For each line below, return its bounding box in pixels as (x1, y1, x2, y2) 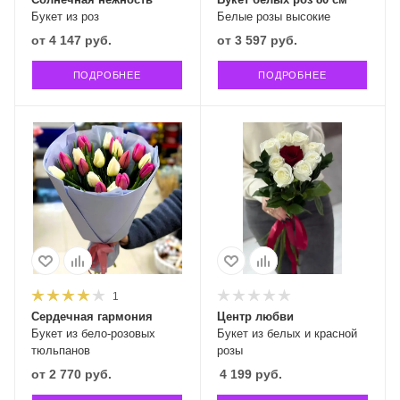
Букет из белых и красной (216, 327, 357, 340)
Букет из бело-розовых (31, 327, 155, 340)
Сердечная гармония (31, 310, 153, 323)
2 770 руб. (49, 367, 112, 381)
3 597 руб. (234, 32, 297, 47)
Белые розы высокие (216, 9, 330, 23)
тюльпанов (31, 344, 90, 357)
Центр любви (216, 310, 294, 323)
